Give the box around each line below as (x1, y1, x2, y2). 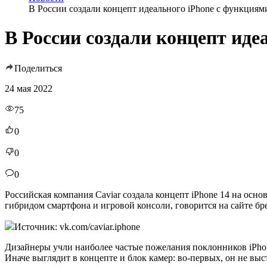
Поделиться (14, 63, 62, 73)
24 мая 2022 (5, 83, 52, 94)
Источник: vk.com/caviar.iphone (14, 221, 140, 232)
